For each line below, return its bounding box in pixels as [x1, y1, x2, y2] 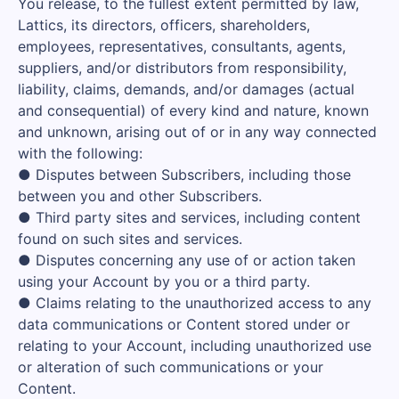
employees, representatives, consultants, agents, [18, 37, 346, 55]
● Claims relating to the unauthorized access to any [18, 294, 371, 312]
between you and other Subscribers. [18, 187, 262, 205]
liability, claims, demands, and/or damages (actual [18, 80, 354, 98]
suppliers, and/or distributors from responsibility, [18, 59, 346, 77]
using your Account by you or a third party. [18, 273, 310, 290]
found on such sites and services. [18, 230, 242, 248]
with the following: [18, 144, 142, 162]
